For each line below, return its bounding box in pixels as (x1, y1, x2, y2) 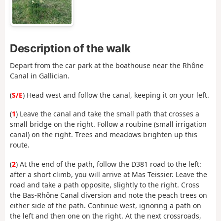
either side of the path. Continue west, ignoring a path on (10, 200, 201, 210)
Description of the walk (10, 41, 131, 55)
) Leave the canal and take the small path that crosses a (16, 109, 199, 119)
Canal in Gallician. (10, 71, 70, 81)
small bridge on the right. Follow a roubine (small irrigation (10, 119, 207, 129)
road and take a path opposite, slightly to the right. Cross (10, 180, 199, 189)
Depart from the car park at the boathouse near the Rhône (10, 61, 204, 71)
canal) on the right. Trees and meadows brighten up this (10, 130, 197, 140)
